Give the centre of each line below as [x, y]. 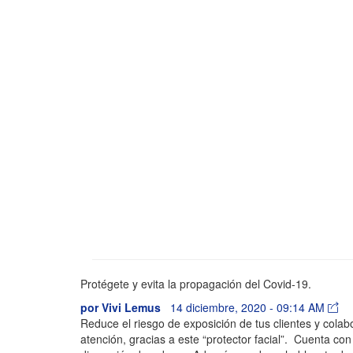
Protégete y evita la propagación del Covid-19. [196, 283]
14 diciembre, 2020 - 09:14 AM [247, 307]
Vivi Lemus [131, 307]
